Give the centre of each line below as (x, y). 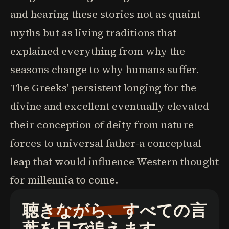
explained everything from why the (98, 51)
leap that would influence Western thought (114, 162)
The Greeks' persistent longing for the (103, 88)
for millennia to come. (64, 180)
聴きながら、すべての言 (114, 211)
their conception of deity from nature (102, 125)
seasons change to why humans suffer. (105, 70)
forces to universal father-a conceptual (106, 143)
